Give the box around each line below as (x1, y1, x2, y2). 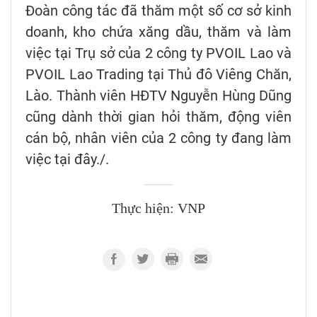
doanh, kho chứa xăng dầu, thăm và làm (25, 23, 292, 41)
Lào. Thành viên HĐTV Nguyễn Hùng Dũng (25, 87, 292, 105)
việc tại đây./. (25, 151, 109, 168)
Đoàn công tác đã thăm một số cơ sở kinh (25, 2, 292, 20)
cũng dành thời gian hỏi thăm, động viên (25, 108, 292, 126)
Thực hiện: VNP (112, 201, 205, 217)
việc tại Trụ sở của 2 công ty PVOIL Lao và (25, 45, 292, 62)
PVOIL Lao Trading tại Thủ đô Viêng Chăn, (25, 66, 292, 83)
